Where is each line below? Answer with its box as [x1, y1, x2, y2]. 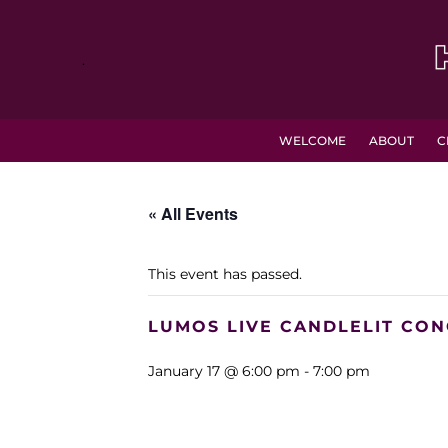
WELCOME [278, 133, 346, 148]
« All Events [148, 202, 238, 225]
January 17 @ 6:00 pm [148, 362, 300, 380]
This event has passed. [148, 265, 302, 283]
